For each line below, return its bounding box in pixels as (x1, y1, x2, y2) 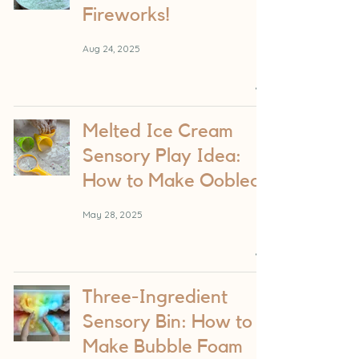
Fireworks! (83, 6, 170, 26)
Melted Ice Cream (83, 122, 233, 142)
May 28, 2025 (83, 208, 143, 220)
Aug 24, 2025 (83, 42, 140, 54)
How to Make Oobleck (83, 171, 269, 192)
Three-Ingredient (83, 288, 228, 308)
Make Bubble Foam (83, 337, 243, 357)
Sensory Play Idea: (83, 147, 241, 167)
